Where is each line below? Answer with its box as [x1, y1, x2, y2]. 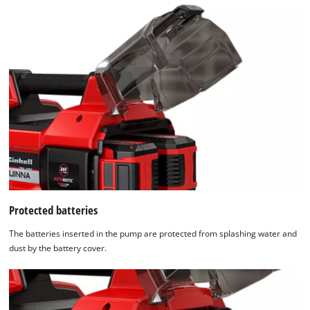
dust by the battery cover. [9, 242, 107, 253]
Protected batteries [9, 202, 98, 219]
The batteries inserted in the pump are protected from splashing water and [9, 228, 298, 239]
